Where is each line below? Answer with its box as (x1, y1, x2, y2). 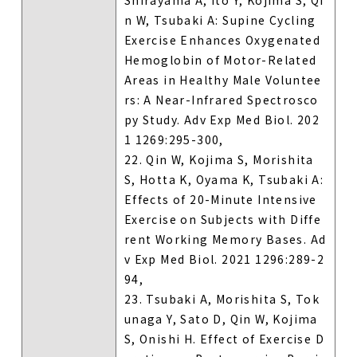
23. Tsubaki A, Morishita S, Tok (124, 290, 320, 307)
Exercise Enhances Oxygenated (124, 31, 321, 48)
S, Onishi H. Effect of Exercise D (124, 330, 325, 347)
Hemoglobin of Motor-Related (124, 51, 317, 68)
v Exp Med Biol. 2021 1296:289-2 (124, 250, 325, 267)
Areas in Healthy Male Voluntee (124, 71, 322, 88)
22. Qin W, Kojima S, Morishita (124, 151, 314, 167)
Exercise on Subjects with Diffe (124, 210, 322, 227)
